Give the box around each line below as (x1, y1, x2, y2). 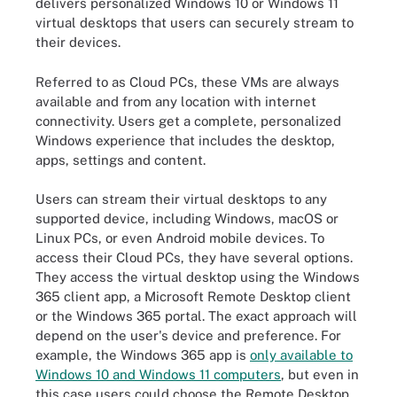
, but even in (281, 367, 359, 382)
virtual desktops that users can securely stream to (35, 15, 354, 30)
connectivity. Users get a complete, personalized (35, 113, 341, 128)
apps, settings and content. (35, 152, 206, 167)
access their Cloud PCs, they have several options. (35, 250, 353, 265)
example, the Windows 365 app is (35, 347, 250, 362)
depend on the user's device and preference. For (35, 328, 341, 343)
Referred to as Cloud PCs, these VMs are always (35, 74, 339, 90)
